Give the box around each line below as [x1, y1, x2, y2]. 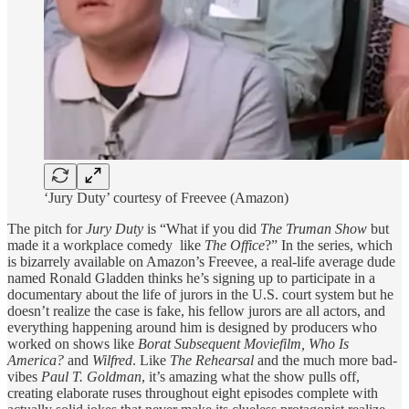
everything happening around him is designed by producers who [7, 320, 377, 336]
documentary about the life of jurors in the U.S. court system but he [7, 287, 393, 303]
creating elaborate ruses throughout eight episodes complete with [7, 385, 378, 402]
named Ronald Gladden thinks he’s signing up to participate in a [7, 270, 375, 287]
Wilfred [92, 352, 132, 369]
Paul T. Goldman [41, 369, 142, 385]
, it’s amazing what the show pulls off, [142, 369, 360, 385]
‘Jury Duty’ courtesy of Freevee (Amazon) [44, 190, 288, 206]
